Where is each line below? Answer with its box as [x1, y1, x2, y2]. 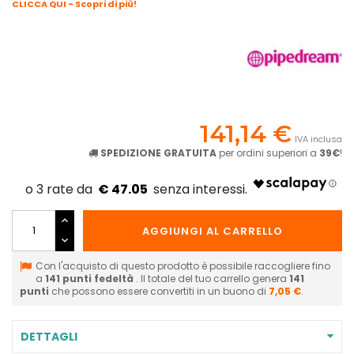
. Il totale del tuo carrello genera [136, 271, 289, 285]
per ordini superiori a [217, 145, 319, 160]
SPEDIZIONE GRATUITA [100, 145, 217, 160]
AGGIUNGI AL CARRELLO [142, 223, 283, 239]
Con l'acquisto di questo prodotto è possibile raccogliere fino [36, 258, 330, 273]
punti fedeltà [60, 271, 136, 285]
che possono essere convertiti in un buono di [49, 284, 269, 298]
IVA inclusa [295, 132, 342, 145]
